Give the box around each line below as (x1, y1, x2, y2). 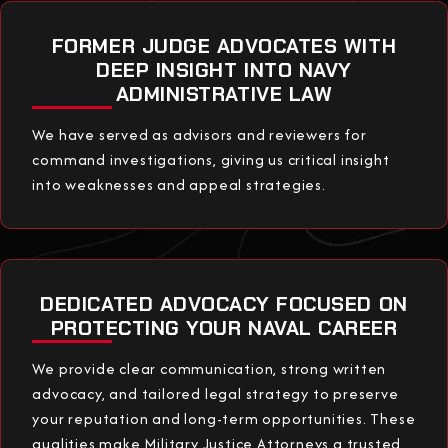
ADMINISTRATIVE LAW (115, 80, 333, 107)
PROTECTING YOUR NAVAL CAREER (50, 314, 398, 341)
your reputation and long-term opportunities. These (32, 407, 416, 429)
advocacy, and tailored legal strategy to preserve (32, 382, 399, 404)
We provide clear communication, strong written (32, 357, 387, 379)
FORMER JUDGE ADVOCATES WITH (51, 32, 397, 59)
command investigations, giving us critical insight (32, 148, 390, 170)
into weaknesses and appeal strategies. (32, 173, 326, 195)
